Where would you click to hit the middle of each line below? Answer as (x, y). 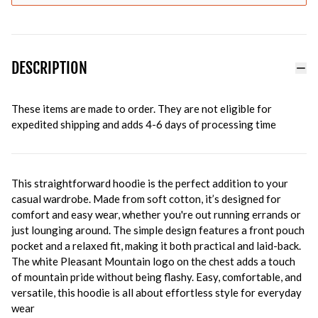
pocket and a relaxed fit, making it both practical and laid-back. (156, 246)
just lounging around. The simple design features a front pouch (158, 230)
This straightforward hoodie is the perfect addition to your (150, 183)
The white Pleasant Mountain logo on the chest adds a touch (153, 261)
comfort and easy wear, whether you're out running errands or (156, 214)
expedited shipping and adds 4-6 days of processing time (144, 124)
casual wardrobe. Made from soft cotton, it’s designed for (146, 199)
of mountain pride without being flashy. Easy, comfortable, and (157, 277)
